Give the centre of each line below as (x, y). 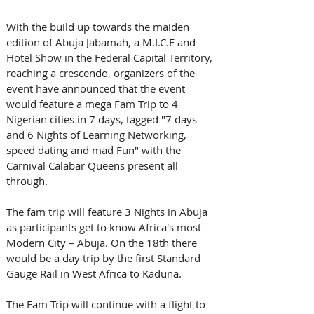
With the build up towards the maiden (99, 26)
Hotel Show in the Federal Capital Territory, (111, 57)
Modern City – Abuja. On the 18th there (103, 242)
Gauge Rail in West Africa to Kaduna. (95, 273)
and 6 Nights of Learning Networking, (98, 134)
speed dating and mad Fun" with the (95, 150)
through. (28, 180)
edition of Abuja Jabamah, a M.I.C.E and (102, 42)
